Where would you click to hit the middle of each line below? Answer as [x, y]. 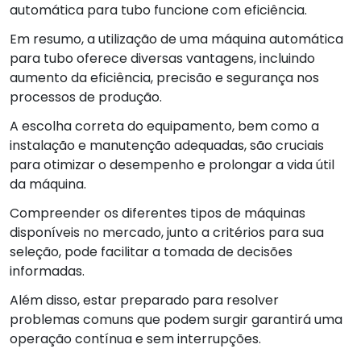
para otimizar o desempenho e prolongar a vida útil [172, 164]
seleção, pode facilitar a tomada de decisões [151, 251]
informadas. [47, 271]
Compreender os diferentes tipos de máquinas [158, 213]
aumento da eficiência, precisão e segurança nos [164, 77]
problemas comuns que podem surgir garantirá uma [176, 319]
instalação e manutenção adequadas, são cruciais [167, 145]
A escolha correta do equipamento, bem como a [164, 126]
